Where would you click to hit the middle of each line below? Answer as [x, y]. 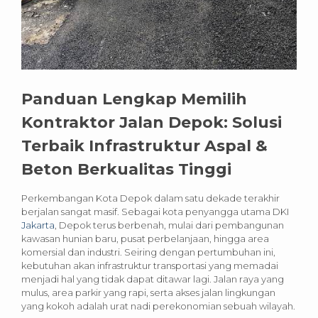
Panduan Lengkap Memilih [134, 99]
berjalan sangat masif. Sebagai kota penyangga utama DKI [155, 211]
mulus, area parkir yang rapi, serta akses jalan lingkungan [148, 292]
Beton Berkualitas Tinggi [126, 169]
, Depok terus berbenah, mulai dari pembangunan [169, 225]
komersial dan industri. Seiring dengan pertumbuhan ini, [148, 252]
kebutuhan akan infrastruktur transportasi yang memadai [150, 265]
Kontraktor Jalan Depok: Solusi [152, 122]
